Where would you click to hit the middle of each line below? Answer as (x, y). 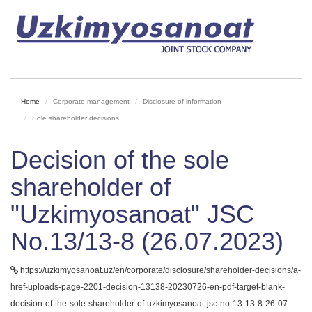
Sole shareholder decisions (76, 118)
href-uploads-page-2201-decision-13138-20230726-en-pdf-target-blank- (148, 287)
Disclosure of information (182, 101)
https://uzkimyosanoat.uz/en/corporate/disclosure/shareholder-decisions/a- (159, 270)
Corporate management (91, 101)
